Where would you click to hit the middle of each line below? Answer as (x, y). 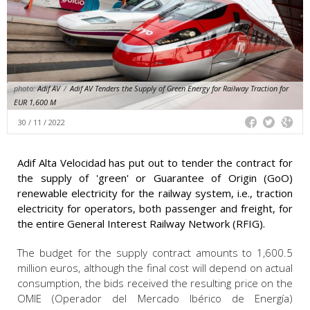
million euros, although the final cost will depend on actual (155, 268)
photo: (25, 89)
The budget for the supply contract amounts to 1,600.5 (155, 253)
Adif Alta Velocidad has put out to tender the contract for (155, 163)
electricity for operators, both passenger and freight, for (155, 209)
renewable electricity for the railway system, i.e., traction (155, 193)
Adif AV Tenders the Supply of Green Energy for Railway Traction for (179, 89)
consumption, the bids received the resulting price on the (155, 283)
